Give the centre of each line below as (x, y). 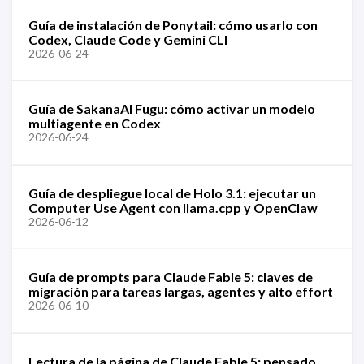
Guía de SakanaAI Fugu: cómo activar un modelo (172, 108)
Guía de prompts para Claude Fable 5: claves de (171, 277)
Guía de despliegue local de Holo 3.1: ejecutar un (172, 193)
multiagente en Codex (95, 123)
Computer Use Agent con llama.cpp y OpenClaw (173, 207)
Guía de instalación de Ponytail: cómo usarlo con (173, 24)
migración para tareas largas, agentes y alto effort (181, 291)
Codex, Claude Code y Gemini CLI (128, 39)
